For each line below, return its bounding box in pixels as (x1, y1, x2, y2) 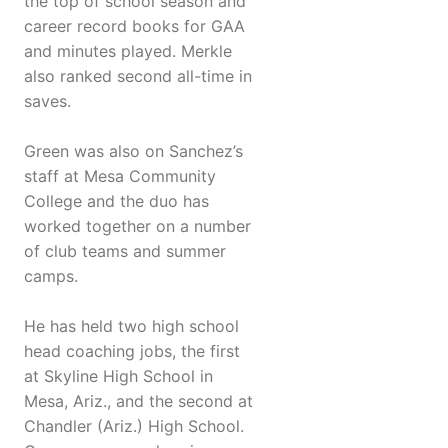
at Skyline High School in (24, 366, 213, 387)
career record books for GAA (24, 16, 245, 37)
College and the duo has (24, 191, 209, 212)
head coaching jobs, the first (24, 341, 240, 362)
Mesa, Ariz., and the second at (24, 391, 253, 412)
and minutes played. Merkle (24, 41, 232, 62)
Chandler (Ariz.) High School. (24, 416, 244, 437)
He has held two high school (24, 316, 239, 337)
